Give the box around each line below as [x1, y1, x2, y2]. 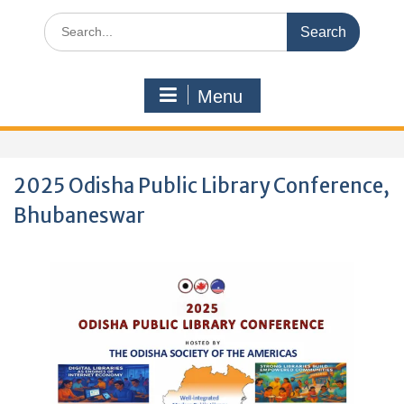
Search [43, 13, 83, 31]
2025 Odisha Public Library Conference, [14, 173, 390, 199]
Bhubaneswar [14, 203, 145, 229]
